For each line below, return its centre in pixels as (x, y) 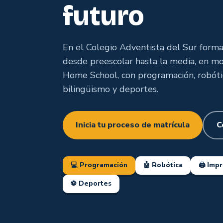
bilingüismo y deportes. (111, 89)
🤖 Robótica (163, 165)
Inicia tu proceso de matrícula (133, 125)
